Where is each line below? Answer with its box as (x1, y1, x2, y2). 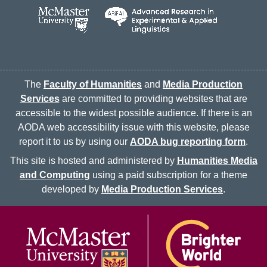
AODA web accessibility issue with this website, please (17, 122, 250, 132)
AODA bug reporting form (130, 136, 246, 147)
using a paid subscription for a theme (90, 169, 247, 180)
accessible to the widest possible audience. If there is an (15, 107, 252, 118)
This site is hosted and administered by (10, 155, 177, 166)
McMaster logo (133, 212, 194, 224)
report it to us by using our (19, 136, 130, 147)
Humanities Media (176, 155, 257, 166)
